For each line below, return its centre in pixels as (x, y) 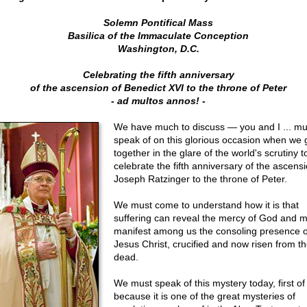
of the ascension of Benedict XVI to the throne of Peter (158, 88)
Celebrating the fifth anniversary (158, 75)
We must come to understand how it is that (206, 205)
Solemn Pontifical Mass (158, 23)
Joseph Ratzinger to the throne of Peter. (200, 179)
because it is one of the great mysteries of (204, 296)
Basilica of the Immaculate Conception (158, 36)
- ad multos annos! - (158, 101)
